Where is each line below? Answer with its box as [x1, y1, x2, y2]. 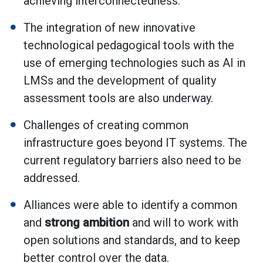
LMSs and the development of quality [23, 73, 216, 87]
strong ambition [45, 215, 132, 230]
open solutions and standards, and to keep [23, 232, 240, 247]
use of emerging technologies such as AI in [23, 55, 245, 70]
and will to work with [132, 215, 238, 230]
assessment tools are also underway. [23, 90, 213, 105]
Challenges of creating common [23, 117, 188, 132]
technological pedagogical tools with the [23, 38, 234, 52]
